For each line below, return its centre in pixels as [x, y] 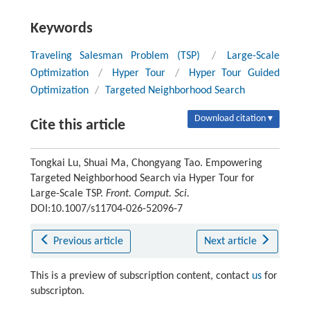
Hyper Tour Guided [234, 74]
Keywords [61, 29]
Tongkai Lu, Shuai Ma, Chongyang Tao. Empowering [146, 164]
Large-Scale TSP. [68, 194]
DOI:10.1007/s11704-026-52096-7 [106, 209]
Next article [231, 242]
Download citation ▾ [234, 119]
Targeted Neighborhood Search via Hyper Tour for [142, 179]
